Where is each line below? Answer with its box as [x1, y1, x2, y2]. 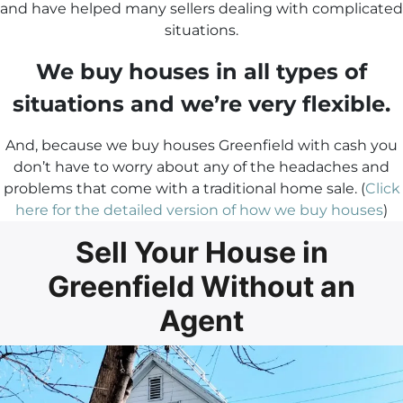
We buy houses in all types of [36, 58, 367, 85]
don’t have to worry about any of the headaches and [13, 158, 390, 176]
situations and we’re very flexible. [13, 91, 390, 118]
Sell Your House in [75, 235, 328, 271]
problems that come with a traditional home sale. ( [3, 180, 365, 198]
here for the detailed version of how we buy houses [15, 201, 383, 219]
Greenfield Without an [48, 269, 355, 305]
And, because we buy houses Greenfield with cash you [5, 137, 398, 155]
